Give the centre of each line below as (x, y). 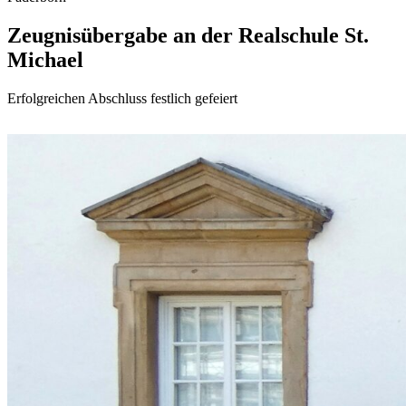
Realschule (291, 35)
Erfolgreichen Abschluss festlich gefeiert (122, 98)
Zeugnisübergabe (90, 35)
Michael (45, 59)
